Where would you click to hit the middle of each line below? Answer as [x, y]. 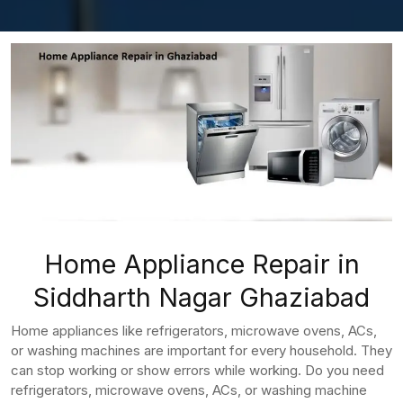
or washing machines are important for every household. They [201, 350]
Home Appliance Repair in [201, 264]
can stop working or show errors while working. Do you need [197, 370]
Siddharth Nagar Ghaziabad [201, 297]
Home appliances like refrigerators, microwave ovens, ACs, [194, 330]
